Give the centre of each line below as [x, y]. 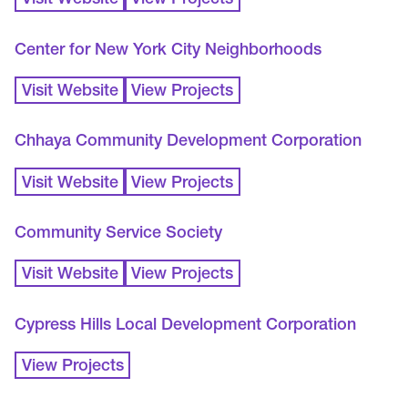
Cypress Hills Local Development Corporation [186, 326]
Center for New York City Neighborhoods [168, 51]
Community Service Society [119, 234]
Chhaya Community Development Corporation [189, 143]
